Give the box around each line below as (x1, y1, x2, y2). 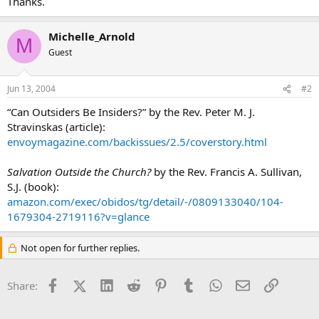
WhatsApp (221, 277, 273, 291)
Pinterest (167, 277, 211, 291)
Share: (7, 278, 38, 293)
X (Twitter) (85, 277, 137, 291)
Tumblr (194, 277, 230, 291)
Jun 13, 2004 (7, 83, 56, 95)
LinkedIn (113, 277, 156, 291)
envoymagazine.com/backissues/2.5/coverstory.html (7, 135, 267, 149)
